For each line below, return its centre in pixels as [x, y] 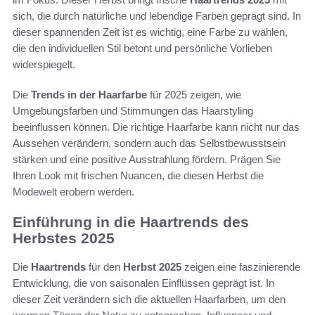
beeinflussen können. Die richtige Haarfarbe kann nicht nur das [156, 127]
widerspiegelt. [44, 65]
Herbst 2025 [152, 266]
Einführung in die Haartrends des [131, 222]
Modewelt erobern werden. [73, 192]
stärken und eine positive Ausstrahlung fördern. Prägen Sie [147, 160]
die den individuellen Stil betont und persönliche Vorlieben [142, 49]
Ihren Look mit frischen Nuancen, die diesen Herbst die [138, 176]
